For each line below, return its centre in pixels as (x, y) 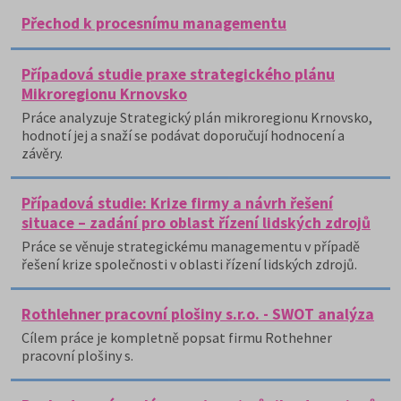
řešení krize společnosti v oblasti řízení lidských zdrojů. (189, 264)
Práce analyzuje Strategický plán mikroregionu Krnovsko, (197, 117)
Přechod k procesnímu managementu (154, 23)
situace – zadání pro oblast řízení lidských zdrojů (196, 223)
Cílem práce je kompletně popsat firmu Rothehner (177, 337)
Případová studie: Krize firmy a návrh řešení (177, 203)
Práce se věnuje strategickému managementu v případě (191, 246)
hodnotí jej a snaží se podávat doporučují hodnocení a (183, 135)
